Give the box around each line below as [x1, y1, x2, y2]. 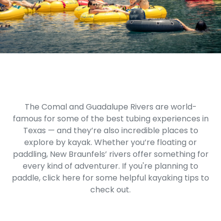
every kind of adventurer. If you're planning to [23, 160, 198, 172]
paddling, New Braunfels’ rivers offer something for [12, 148, 209, 160]
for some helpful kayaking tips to [80, 172, 209, 184]
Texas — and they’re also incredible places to [23, 125, 198, 136]
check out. [90, 184, 131, 195]
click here [42, 172, 80, 184]
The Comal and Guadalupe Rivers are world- [24, 101, 197, 112]
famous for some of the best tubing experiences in [12, 113, 209, 124]
